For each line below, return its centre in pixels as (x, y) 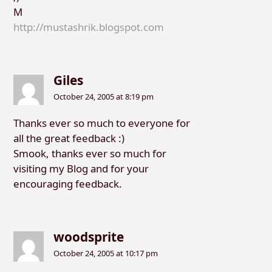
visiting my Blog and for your (81, 169)
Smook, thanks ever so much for (90, 154)
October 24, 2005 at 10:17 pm (106, 253)
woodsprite (89, 236)
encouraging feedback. (67, 184)
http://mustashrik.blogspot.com (88, 27)
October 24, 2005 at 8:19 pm (104, 97)
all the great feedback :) (69, 138)
